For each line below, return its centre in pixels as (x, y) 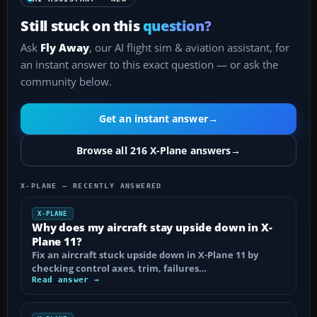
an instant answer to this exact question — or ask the (149, 64)
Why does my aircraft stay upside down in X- (152, 227)
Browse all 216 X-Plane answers (154, 150)
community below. (66, 81)
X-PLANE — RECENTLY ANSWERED (91, 185)
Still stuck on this (82, 25)
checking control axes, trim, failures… (119, 268)
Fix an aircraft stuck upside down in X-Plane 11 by (145, 254)
